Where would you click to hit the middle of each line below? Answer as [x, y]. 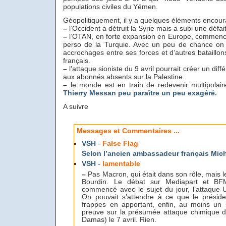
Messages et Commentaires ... [128, 131]
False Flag [121, 143]
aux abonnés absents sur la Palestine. [124, 77]
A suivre [76, 106]
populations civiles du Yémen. [110, 7]
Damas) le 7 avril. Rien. [119, 219]
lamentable [122, 164]
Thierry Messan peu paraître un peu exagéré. [140, 93]
